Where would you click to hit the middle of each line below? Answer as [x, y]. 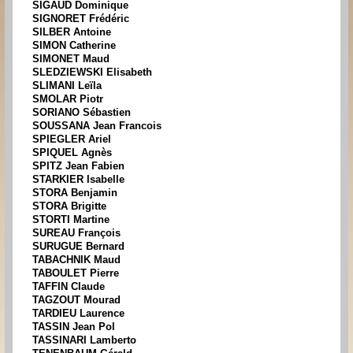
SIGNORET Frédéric [81, 19]
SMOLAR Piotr [68, 99]
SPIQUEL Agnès [72, 153]
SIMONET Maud [71, 59]
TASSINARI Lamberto [84, 340]
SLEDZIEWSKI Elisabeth [92, 72]
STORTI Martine [71, 220]
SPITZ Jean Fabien [78, 166]
